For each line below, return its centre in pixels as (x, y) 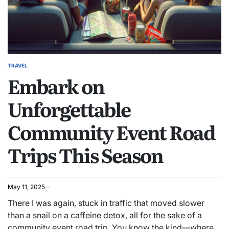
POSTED (18, 68)
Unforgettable (69, 109)
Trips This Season (85, 155)
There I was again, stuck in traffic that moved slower (106, 203)
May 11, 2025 (26, 187)
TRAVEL (18, 65)
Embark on (56, 86)
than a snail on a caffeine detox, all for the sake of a (105, 215)
